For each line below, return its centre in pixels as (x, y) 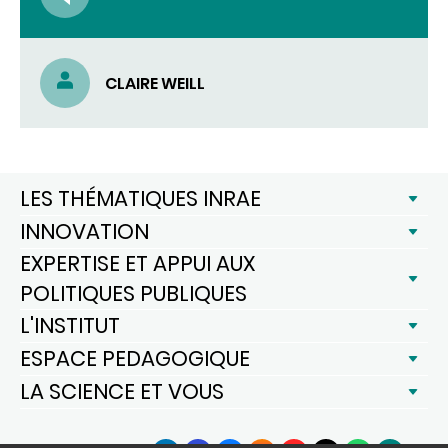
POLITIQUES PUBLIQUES (133, 293)
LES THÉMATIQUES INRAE (140, 198)
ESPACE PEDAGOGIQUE (135, 358)
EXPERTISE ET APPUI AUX (137, 263)
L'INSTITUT (70, 325)
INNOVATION (84, 231)
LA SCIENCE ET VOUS (122, 391)
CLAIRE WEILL (155, 83)
